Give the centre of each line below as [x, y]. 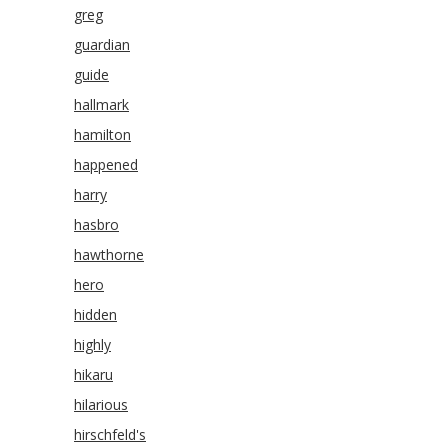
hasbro [96, 224]
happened [106, 164]
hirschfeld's [110, 434]
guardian [102, 44]
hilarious [101, 404]
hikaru [93, 374]
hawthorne [109, 254]
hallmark [101, 104]
